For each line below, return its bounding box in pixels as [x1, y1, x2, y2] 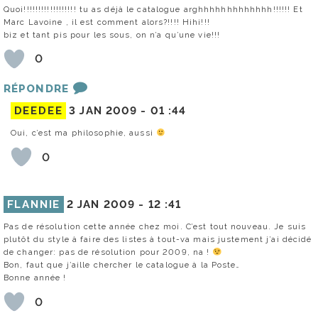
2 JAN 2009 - [67, 198, 148, 212]
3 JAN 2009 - [69, 104, 150, 118]
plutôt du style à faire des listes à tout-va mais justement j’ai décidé [4, 234, 312, 245]
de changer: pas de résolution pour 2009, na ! [4, 247, 213, 258]
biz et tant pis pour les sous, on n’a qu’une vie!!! [4, 29, 221, 40]
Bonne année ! [4, 273, 67, 283]
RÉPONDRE [4, 82, 69, 95]
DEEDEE [13, 104, 63, 118]
